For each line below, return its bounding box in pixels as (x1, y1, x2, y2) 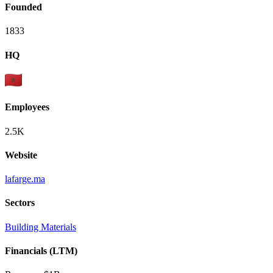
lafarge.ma (5, 174, 45, 185)
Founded (5, 2, 42, 13)
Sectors (5, 197, 35, 208)
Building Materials (5, 221, 76, 232)
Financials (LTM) (5, 245, 77, 256)
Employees (5, 102, 49, 113)
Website (5, 149, 37, 160)
